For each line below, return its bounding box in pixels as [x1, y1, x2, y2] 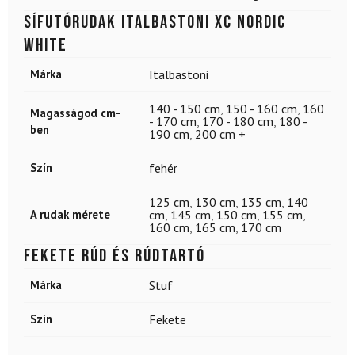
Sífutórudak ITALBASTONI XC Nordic [24, 10, 286, 33]
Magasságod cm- [30, 105, 120, 120]
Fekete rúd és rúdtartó [24, 244, 205, 267]
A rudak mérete [30, 206, 110, 222]
